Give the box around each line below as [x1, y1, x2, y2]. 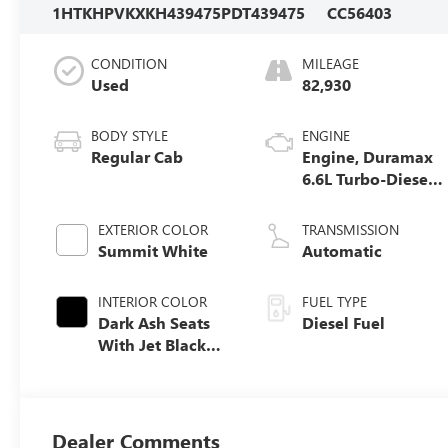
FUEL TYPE [302, 291, 368, 311]
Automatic [302, 239, 383, 261]
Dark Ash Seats [98, 311, 211, 333]
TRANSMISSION [302, 219, 400, 239]
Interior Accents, [98, 355, 223, 377]
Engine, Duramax [302, 145, 434, 167]
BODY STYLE [91, 125, 169, 145]
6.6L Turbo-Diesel [302, 167, 434, 189]
